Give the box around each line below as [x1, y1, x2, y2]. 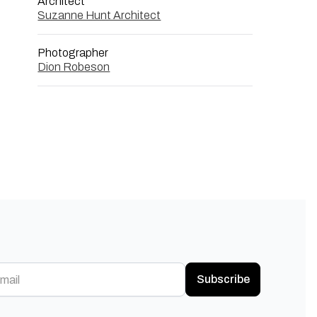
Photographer [38, 47, 109, 59]
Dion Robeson [38, 61, 110, 73]
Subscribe [196, 273, 250, 285]
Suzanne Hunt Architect [38, 9, 161, 21]
